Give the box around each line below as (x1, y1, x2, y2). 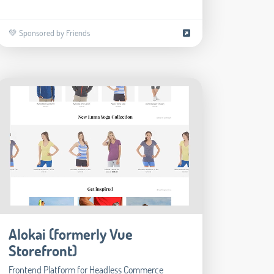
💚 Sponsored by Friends (9, 27, 91, 39)
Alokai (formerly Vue (9, 224, 133, 243)
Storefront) (9, 240, 78, 260)
